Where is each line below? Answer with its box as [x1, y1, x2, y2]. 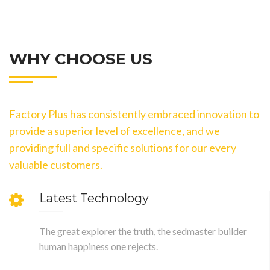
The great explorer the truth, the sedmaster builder [39, 225, 247, 237]
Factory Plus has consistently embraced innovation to [9, 107, 259, 121]
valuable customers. [9, 158, 102, 172]
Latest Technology [39, 191, 149, 206]
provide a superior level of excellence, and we [9, 124, 220, 138]
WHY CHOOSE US [9, 49, 152, 69]
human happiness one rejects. [39, 240, 158, 253]
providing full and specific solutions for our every [9, 141, 236, 155]
